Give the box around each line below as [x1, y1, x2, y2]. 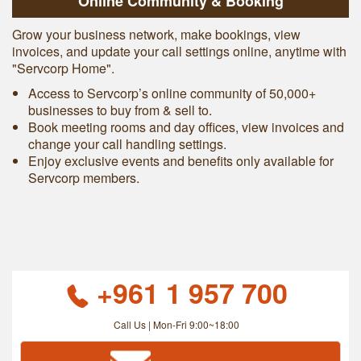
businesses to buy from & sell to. [28, 101, 212, 120]
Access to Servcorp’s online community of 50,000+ [28, 84, 316, 103]
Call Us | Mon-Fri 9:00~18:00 [114, 317, 239, 332]
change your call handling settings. [28, 135, 226, 154]
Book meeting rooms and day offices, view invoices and [28, 118, 344, 137]
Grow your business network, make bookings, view [12, 25, 301, 44]
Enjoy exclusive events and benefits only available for [28, 151, 334, 171]
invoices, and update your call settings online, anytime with [12, 42, 346, 61]
